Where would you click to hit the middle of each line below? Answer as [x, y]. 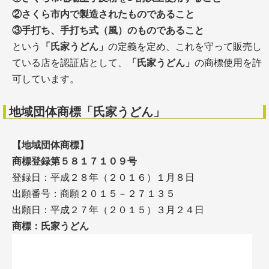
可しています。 [46, 79]
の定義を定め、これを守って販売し [185, 47]
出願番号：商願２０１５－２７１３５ [94, 194]
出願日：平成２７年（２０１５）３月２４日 [108, 210]
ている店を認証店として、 [70, 63]
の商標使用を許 [228, 63]
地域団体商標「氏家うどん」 [87, 112]
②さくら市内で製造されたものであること [103, 14]
